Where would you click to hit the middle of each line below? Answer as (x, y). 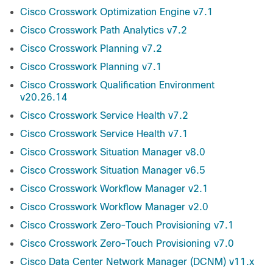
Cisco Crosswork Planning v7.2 (91, 49)
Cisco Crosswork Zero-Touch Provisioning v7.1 (127, 225)
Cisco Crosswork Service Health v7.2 (104, 116)
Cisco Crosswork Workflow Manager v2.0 (114, 207)
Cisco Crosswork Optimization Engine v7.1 (117, 12)
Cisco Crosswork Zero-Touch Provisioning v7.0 (127, 244)
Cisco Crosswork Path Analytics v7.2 (104, 30)
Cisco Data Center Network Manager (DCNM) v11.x (137, 262)
